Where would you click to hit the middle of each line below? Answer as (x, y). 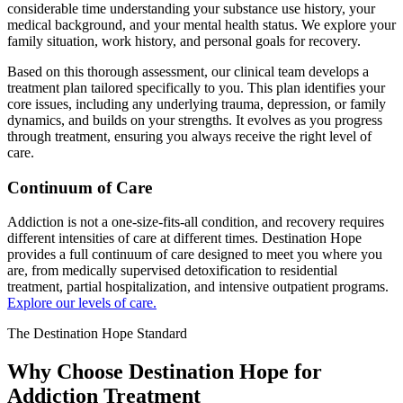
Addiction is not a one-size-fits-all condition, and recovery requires (196, 222)
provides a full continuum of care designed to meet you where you (195, 255)
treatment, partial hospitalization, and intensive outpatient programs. (198, 287)
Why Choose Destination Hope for (165, 372)
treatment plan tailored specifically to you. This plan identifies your (196, 87)
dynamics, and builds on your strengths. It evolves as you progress (195, 120)
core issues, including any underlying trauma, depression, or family (197, 103)
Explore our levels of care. (82, 303)
